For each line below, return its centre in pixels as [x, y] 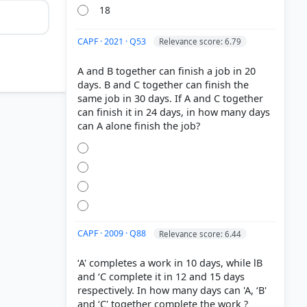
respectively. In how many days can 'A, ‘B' [172, 291]
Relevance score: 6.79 [200, 41]
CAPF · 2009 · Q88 [113, 234]
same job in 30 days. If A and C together [170, 98]
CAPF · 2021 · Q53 [113, 41]
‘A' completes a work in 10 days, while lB [170, 263]
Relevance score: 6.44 [200, 234]
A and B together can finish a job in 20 [167, 71]
